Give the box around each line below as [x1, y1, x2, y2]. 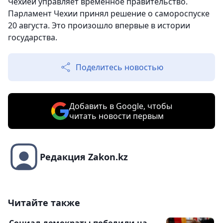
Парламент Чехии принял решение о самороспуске [8, 8, 210, 19]
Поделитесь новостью [76, 62, 163, 73]
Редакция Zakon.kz [40, 151, 128, 163]
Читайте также [8, 197, 80, 209]
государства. [8, 32, 57, 43]
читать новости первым [69, 111, 164, 122]
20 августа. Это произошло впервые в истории [8, 20, 190, 31]
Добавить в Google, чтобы [69, 101, 172, 112]
